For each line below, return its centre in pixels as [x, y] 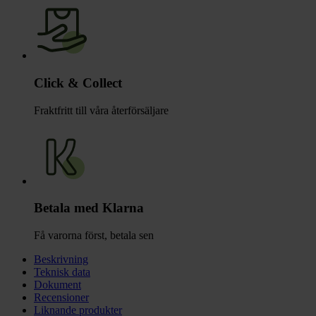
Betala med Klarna [89, 208]
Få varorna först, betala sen [94, 236]
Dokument [57, 285]
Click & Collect [78, 83]
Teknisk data [62, 272]
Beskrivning [61, 260]
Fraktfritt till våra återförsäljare [101, 110]
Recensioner [61, 298]
